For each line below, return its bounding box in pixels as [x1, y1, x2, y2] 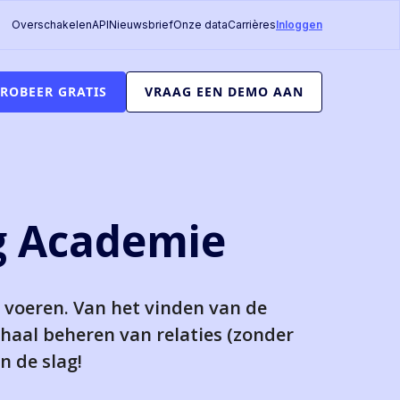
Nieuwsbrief [109, 18, 173, 31]
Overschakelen [12, 18, 92, 31]
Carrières [228, 18, 276, 31]
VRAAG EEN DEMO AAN [145, 83, 304, 101]
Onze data [173, 18, 228, 31]
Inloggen [276, 18, 322, 31]
